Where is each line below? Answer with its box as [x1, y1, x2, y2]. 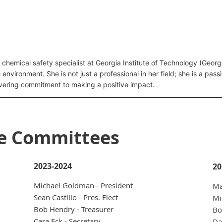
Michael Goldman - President [34, 180, 133, 191]
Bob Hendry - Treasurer [34, 204, 113, 215]
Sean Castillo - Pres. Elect [34, 192, 118, 203]
